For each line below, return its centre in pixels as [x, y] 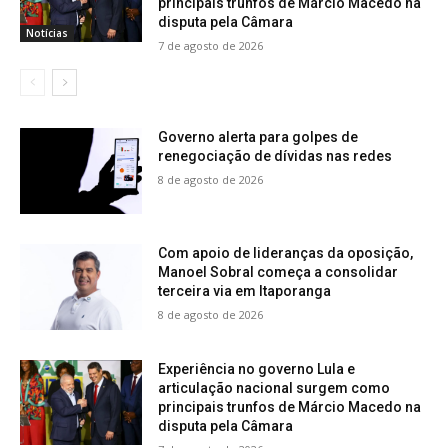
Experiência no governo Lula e [257, 368]
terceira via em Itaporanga [245, 290]
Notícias [47, 32]
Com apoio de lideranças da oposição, [286, 252]
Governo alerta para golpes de [258, 137]
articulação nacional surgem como [274, 387]
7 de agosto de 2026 [211, 46]
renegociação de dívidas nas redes [275, 156]
